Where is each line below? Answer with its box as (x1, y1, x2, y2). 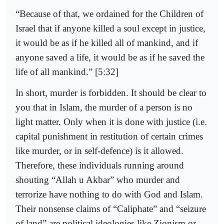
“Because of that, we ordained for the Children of (15, 8, 203, 19)
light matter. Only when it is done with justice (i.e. (15, 116, 207, 127)
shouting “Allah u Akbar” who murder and (15, 174, 180, 185)
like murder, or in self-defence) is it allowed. (15, 145, 183, 156)
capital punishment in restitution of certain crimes (15, 130, 203, 141)
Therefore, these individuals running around (15, 159, 184, 170)
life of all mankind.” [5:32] (15, 66, 118, 77)
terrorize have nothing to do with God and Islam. (15, 188, 203, 199)
